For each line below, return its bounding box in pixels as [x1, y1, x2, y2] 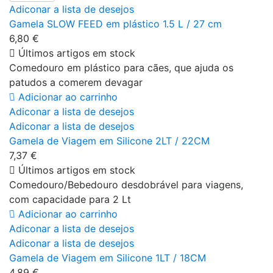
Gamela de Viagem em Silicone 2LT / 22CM [9, 134, 210, 147]
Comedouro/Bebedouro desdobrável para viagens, [9, 178, 243, 191]
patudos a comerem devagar [9, 76, 143, 88]
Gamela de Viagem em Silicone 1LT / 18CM [9, 251, 206, 264]
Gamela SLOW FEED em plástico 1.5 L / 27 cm [9, 17, 222, 30]
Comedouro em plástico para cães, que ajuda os [9, 61, 233, 74]
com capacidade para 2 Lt [9, 193, 131, 205]
